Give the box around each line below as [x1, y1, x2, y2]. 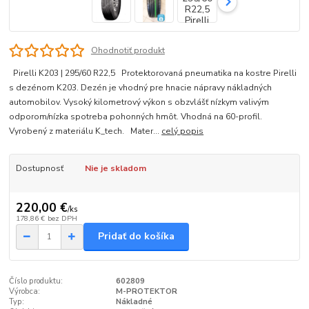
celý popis [161, 126, 204, 137]
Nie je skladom [84, 163, 146, 175]
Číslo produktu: [9, 275, 63, 286]
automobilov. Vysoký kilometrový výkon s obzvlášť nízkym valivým [9, 97, 270, 108]
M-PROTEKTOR [115, 286, 177, 297]
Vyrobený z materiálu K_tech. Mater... [9, 126, 162, 137]
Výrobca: [9, 286, 41, 297]
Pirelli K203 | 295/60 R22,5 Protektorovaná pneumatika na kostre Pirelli [9, 68, 297, 79]
